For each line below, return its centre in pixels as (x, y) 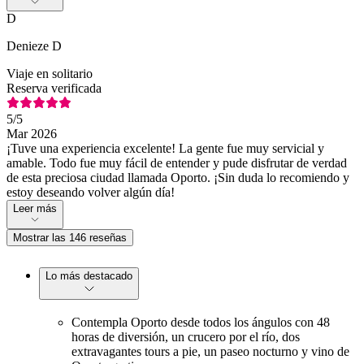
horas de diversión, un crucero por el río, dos (186, 337)
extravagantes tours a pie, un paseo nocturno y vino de (210, 352)
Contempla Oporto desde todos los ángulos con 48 (201, 323)
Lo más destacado (89, 275)
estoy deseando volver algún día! (91, 192)
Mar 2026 (32, 133)
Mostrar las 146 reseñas (70, 237)
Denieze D (34, 45)
